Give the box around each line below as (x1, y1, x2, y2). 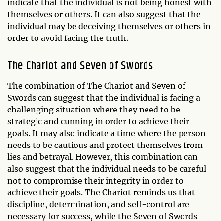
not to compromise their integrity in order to (7, 175, 184, 185)
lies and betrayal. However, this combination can (7, 151, 198, 162)
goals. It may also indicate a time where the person (7, 128, 206, 138)
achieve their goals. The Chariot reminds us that (7, 187, 195, 197)
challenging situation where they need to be (7, 104, 180, 114)
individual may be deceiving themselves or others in (7, 21, 211, 31)
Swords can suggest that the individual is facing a (7, 92, 200, 103)
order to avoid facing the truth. (7, 33, 128, 43)
